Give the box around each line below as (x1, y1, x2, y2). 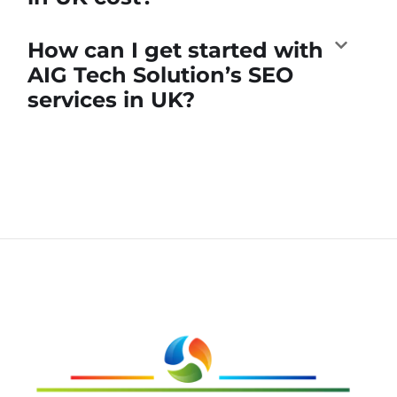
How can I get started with (27, 36, 323, 63)
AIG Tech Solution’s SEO (27, 61, 293, 88)
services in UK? (27, 86, 195, 113)
